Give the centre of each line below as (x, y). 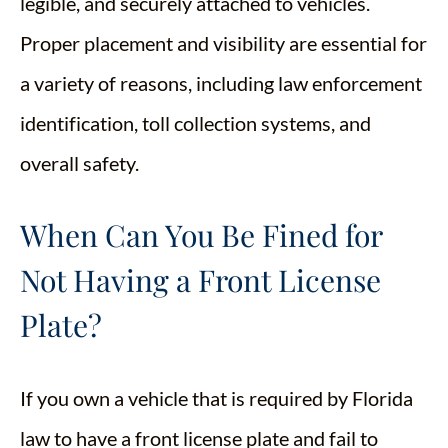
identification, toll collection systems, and (195, 123)
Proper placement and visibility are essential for (223, 43)
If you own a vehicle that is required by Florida (216, 398)
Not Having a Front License (200, 280)
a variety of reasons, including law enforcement (221, 83)
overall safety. (81, 163)
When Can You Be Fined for (201, 235)
